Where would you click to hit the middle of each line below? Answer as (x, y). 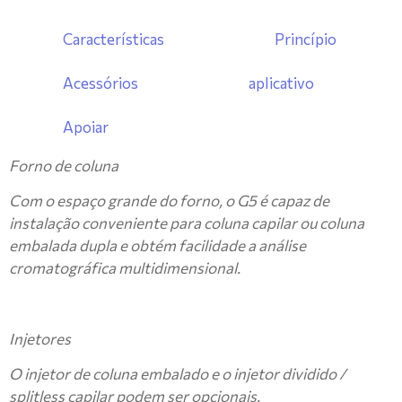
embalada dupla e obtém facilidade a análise (157, 245)
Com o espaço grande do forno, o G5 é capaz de (169, 200)
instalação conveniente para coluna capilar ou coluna (187, 223)
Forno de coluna (64, 165)
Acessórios (100, 83)
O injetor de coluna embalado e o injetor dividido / (178, 374)
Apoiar (86, 127)
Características (114, 39)
